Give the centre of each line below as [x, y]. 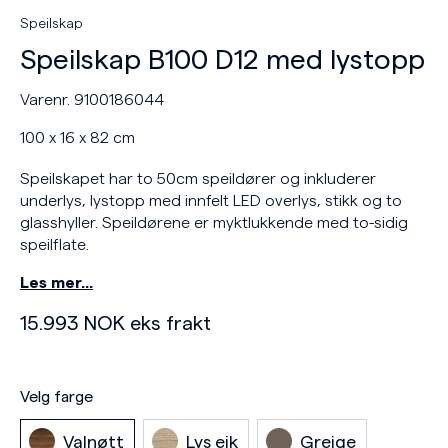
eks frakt [168, 324]
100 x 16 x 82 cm [77, 138]
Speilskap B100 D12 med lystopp [222, 60]
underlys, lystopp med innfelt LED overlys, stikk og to [211, 201]
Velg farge [56, 397]
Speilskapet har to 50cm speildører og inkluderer [198, 179]
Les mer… [56, 283]
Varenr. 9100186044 [92, 100]
